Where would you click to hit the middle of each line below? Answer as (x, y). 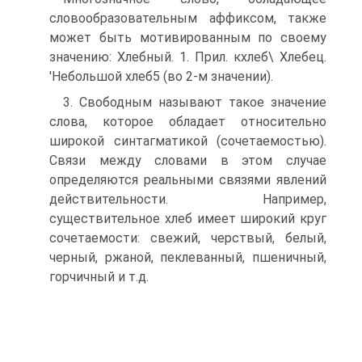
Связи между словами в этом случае (188, 160)
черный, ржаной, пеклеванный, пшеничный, (188, 257)
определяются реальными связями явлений (188, 180)
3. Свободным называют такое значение (195, 102)
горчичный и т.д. (99, 277)
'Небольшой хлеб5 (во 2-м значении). (161, 76)
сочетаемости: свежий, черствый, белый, (188, 238)
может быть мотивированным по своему (188, 38)
